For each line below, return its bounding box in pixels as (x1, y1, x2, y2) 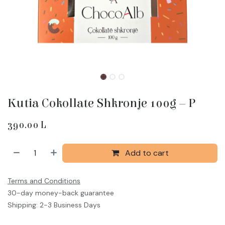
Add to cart (123, 147, 169, 158)
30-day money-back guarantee (8, 188, 114, 197)
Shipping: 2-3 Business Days (8, 200, 100, 209)
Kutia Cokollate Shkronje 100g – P (8, 95, 195, 110)
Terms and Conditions (8, 176, 80, 185)
